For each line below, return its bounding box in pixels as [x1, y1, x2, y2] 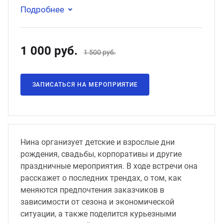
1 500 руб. [84, 48, 116, 56]
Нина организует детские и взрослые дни [20, 137, 175, 147]
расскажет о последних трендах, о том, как [20, 173, 182, 183]
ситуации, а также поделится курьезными [20, 209, 176, 219]
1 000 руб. [20, 44, 78, 58]
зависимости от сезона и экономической [20, 197, 174, 207]
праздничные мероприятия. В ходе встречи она [20, 161, 198, 171]
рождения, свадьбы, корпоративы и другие [20, 149, 182, 159]
